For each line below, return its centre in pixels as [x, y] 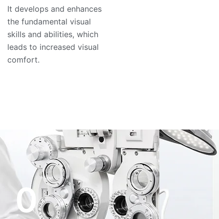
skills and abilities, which [53, 34]
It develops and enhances [55, 9]
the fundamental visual [49, 22]
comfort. [24, 60]
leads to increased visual [53, 47]
